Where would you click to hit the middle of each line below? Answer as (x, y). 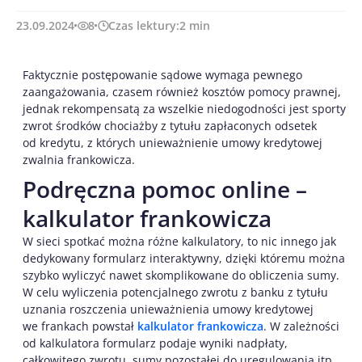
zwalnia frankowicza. (79, 160)
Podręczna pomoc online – (165, 189)
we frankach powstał (80, 326)
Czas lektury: (144, 26)
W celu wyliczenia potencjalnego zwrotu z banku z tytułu (175, 293)
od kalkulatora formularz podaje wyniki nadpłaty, (155, 343)
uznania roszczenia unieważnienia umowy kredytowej (168, 309)
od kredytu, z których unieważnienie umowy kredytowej (173, 143)
